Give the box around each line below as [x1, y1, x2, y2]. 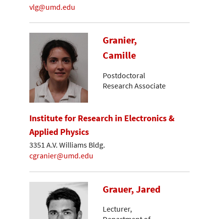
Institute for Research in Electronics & [29, 112, 175, 124]
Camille [103, 49, 136, 62]
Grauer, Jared [103, 182, 160, 196]
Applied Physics [29, 126, 89, 138]
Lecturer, [103, 204, 132, 214]
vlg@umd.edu [29, 1, 75, 12]
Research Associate [103, 80, 166, 90]
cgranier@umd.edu [29, 151, 93, 161]
